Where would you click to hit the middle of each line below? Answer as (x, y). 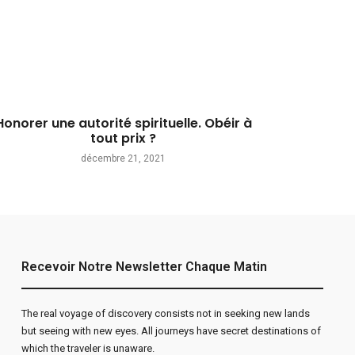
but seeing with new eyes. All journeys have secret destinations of (171, 330)
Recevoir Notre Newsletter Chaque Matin (144, 266)
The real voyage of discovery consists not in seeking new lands (165, 313)
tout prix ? (124, 138)
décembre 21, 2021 (124, 158)
